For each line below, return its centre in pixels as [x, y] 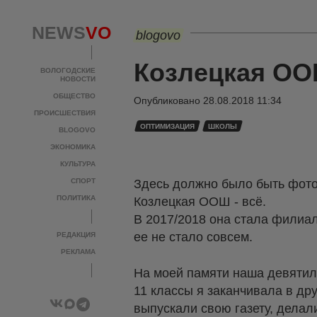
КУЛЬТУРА [78, 164]
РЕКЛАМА [78, 252]
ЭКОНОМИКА [73, 147]
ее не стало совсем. [193, 237]
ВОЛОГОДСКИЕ [68, 70]
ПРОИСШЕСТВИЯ [65, 113]
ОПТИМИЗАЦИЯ [167, 126]
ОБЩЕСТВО [74, 96]
